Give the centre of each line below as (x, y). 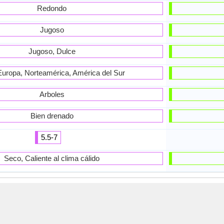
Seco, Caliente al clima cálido (52, 158)
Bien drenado (52, 116)
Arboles (52, 94)
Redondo (52, 8)
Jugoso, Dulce (52, 51)
